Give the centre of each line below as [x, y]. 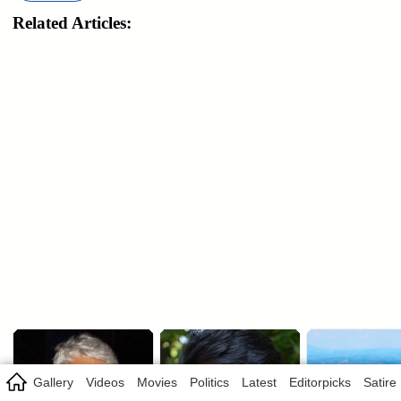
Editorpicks [320, 382]
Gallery [53, 382]
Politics [209, 382]
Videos [105, 382]
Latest [259, 382]
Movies [157, 382]
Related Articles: [72, 23]
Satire [380, 382]
